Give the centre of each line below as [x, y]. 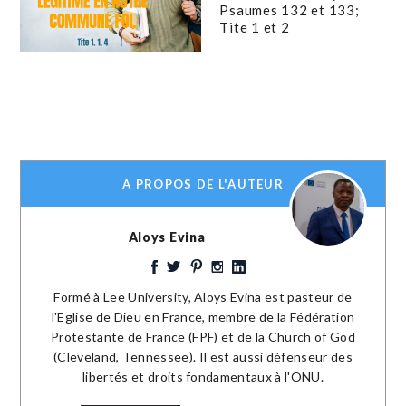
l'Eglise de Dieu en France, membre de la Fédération [203, 317]
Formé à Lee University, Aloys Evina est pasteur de [203, 297]
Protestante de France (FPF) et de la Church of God [203, 337]
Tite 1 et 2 [255, 27]
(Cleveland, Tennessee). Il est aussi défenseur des [203, 357]
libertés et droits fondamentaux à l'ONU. [203, 377]
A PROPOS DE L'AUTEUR [203, 184]
